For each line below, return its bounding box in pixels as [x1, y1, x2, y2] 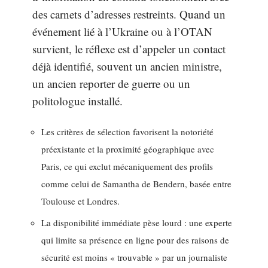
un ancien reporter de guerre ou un [32, 76, 190, 92]
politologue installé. [32, 93, 123, 109]
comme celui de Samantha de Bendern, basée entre [41, 177, 232, 190]
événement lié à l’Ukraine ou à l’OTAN [32, 24, 212, 39]
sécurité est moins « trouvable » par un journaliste [41, 251, 227, 264]
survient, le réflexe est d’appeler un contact [32, 41, 226, 57]
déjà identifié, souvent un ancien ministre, [32, 59, 222, 74]
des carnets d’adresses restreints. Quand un [32, 7, 226, 22]
